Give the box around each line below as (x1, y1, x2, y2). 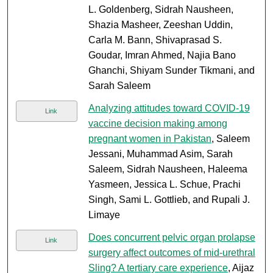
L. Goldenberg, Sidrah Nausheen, (88, 4, 233, 15)
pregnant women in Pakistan (88, 133, 211, 144)
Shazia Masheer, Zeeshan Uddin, (88, 19, 233, 30)
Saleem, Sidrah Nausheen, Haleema (88, 164, 247, 175)
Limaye (88, 210, 120, 221)
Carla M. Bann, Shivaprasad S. (88, 35, 222, 46)
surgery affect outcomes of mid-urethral (88, 247, 255, 258)
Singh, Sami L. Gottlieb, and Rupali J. (88, 194, 250, 205)
